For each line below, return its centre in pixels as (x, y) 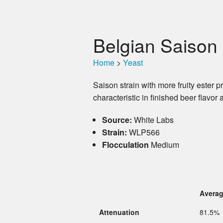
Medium (164, 145)
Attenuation (119, 212)
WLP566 (143, 132)
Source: (117, 120)
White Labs (153, 120)
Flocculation (125, 145)
